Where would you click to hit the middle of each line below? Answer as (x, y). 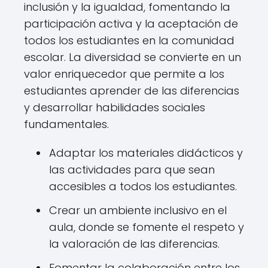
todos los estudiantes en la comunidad (129, 40)
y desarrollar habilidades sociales (115, 107)
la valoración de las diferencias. (134, 244)
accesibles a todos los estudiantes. (143, 186)
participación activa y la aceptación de (131, 24)
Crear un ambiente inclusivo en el (138, 210)
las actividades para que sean (132, 170)
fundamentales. (66, 124)
